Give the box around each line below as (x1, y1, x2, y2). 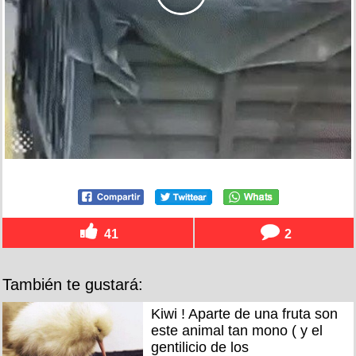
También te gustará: (2, 276, 143, 293)
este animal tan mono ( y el (150, 323, 323, 339)
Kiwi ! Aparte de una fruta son (150, 306, 338, 322)
